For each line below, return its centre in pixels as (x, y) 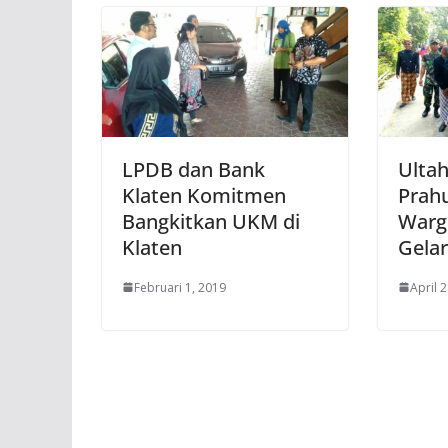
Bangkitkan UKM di (211, 221)
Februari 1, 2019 (180, 287)
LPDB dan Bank (193, 169)
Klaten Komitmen (204, 195)
